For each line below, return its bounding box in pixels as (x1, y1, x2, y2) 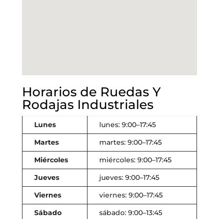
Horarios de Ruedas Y (22, 84, 161, 100)
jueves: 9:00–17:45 (99, 173, 159, 182)
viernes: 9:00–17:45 (99, 191, 163, 200)
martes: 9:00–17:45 (99, 138, 162, 147)
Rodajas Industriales (22, 97, 153, 113)
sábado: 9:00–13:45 (99, 208, 162, 218)
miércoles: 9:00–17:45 (99, 155, 172, 165)
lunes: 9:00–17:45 (99, 120, 156, 130)
